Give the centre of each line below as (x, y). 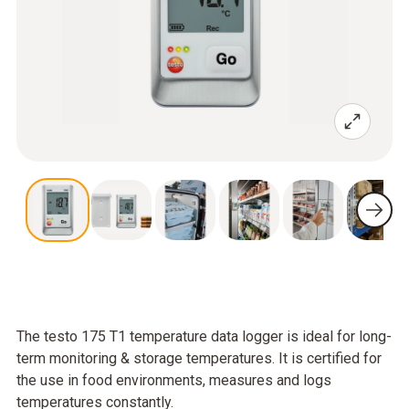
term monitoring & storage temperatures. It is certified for (199, 358)
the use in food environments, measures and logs (174, 380)
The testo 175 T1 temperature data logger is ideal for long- (204, 336)
